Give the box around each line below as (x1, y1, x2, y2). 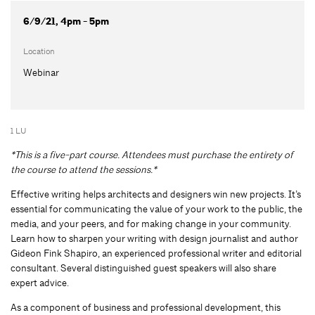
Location (22, 45, 55, 57)
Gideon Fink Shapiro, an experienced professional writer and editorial (11, 246, 302, 259)
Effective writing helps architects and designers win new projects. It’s (11, 187, 301, 200)
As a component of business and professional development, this (11, 300, 281, 314)
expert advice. (11, 276, 69, 289)
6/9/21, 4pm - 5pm (22, 14, 109, 28)
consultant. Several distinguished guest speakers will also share (11, 261, 276, 274)
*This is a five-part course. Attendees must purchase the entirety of (11, 148, 293, 161)
